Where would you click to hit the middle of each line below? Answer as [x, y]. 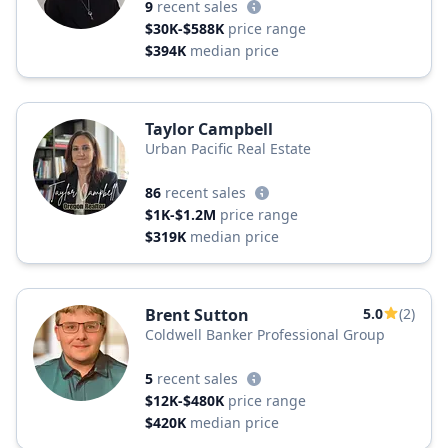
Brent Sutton [197, 315]
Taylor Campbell [209, 129]
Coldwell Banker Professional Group [265, 334]
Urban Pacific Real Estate [228, 148]
